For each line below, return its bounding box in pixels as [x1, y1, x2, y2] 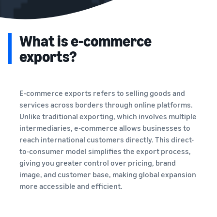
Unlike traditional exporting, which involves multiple [19, 111, 197, 121]
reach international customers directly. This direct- [19, 134, 194, 144]
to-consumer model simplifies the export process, [19, 146, 191, 156]
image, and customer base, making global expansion [19, 169, 196, 179]
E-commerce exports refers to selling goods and [19, 88, 185, 98]
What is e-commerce [19, 31, 152, 50]
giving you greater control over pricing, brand [19, 157, 176, 168]
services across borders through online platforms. [19, 99, 193, 109]
